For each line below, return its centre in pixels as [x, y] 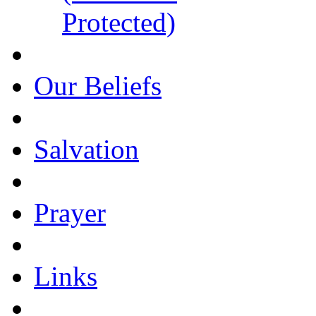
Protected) [119, 22]
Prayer [70, 212]
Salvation [86, 149]
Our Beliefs [98, 85]
